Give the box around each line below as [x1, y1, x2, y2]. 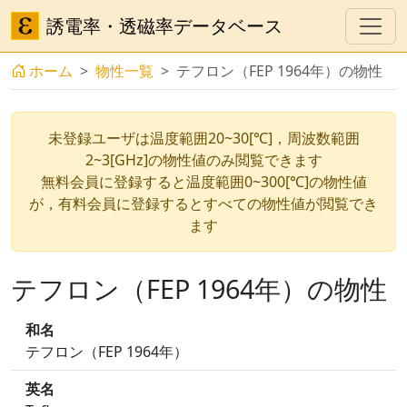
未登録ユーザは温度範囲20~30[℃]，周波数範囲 [47, 128, 360, 148]
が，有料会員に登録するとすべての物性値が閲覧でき [29, 194, 378, 213]
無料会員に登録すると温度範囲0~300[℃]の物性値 [40, 172, 367, 192]
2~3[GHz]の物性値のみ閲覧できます [84, 150, 323, 170]
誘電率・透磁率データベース [46, 13, 283, 38]
